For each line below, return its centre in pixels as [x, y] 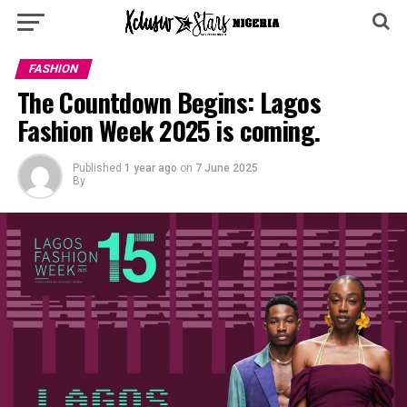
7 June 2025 [226, 168]
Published [97, 168]
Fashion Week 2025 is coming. [169, 130]
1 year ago [150, 168]
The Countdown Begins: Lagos [169, 102]
